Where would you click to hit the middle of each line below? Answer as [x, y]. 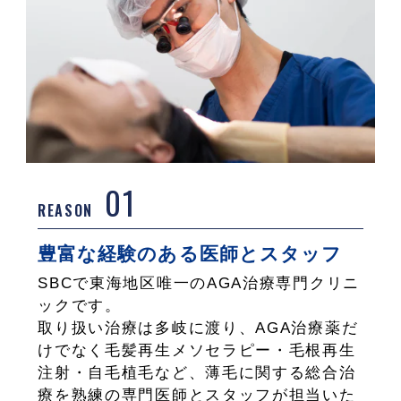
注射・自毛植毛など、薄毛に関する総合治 [197, 373]
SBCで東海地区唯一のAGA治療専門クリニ [199, 284]
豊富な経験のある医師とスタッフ [190, 254]
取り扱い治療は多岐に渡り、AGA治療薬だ [198, 328]
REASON [65, 211]
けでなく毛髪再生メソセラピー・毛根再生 [197, 351]
